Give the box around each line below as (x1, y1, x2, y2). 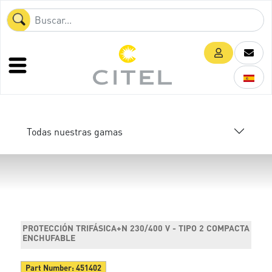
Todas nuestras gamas (27, 124, 123, 138)
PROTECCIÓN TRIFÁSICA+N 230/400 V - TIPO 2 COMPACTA (22, 222, 250, 233)
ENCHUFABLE (22, 232, 76, 243)
